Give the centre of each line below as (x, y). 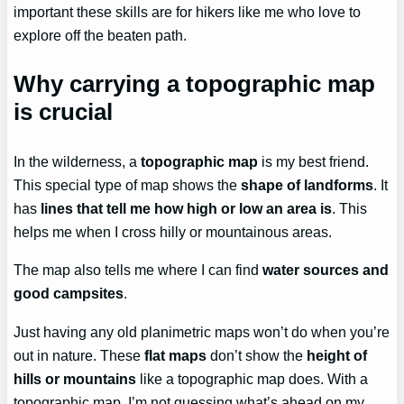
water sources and (326, 270)
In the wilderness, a (78, 162)
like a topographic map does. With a (252, 378)
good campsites (69, 294)
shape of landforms (308, 185)
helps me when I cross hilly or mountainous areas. (173, 232)
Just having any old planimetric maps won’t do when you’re (202, 331)
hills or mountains (75, 378)
